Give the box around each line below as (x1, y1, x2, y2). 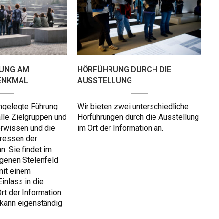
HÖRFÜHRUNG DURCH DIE (77, 65, 171, 75)
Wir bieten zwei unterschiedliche (77, 102, 189, 111)
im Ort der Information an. (77, 123, 163, 133)
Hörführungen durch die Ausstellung (77, 112, 199, 122)
